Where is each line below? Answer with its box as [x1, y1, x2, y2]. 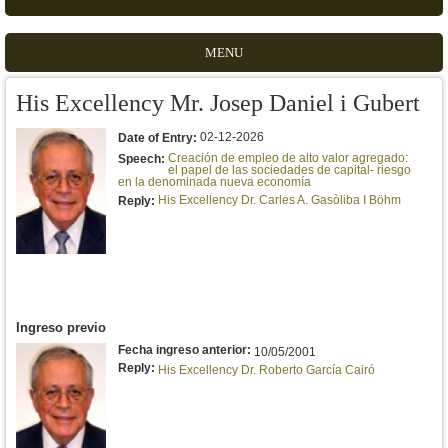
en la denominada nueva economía [118, 175, 311, 189]
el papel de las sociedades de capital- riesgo [168, 163, 411, 177]
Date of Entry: [118, 131, 200, 145]
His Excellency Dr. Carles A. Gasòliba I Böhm [158, 193, 401, 207]
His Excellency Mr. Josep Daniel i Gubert [16, 90, 420, 116]
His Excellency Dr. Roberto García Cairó [158, 362, 375, 377]
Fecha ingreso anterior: [118, 342, 254, 357]
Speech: [118, 152, 168, 166]
